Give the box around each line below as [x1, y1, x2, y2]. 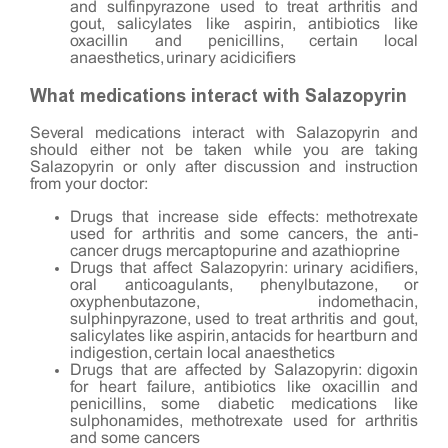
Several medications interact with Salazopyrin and [30, 125, 418, 141]
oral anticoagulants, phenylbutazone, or [70, 277, 418, 293]
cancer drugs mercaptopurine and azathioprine [70, 243, 400, 259]
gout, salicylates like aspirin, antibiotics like [70, 16, 418, 32]
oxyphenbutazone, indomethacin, [70, 294, 418, 310]
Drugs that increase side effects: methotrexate [70, 209, 418, 225]
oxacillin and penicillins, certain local [70, 33, 418, 49]
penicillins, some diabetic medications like [70, 396, 418, 412]
